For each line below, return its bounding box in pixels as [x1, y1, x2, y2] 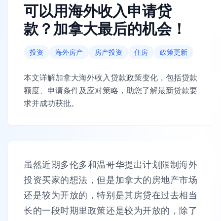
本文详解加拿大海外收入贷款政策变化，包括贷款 [24, 73, 197, 82]
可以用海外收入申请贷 [24, 2, 172, 20]
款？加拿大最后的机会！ [24, 20, 186, 37]
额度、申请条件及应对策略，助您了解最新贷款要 [24, 85, 197, 95]
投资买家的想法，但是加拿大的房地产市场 [24, 175, 197, 185]
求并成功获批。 [24, 98, 79, 108]
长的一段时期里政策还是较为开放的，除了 [24, 205, 197, 216]
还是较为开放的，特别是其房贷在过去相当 [24, 190, 197, 200]
